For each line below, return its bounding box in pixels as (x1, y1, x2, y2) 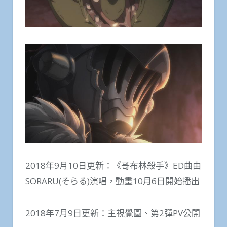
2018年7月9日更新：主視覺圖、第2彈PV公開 (25, 207, 200, 219)
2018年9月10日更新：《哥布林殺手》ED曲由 (25, 160, 201, 172)
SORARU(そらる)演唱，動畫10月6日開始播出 (25, 175, 200, 187)
